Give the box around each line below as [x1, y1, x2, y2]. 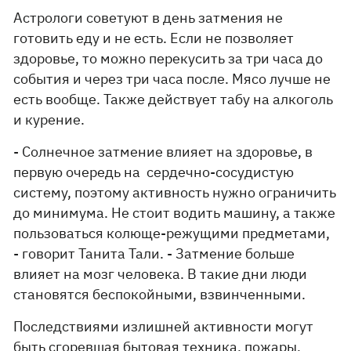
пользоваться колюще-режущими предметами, [13, 224, 331, 242]
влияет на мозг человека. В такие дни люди [13, 265, 308, 283]
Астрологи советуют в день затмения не [13, 9, 284, 27]
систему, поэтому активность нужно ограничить [13, 183, 337, 201]
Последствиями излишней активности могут [13, 317, 314, 335]
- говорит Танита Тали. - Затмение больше [13, 244, 295, 262]
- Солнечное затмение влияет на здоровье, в [13, 143, 313, 161]
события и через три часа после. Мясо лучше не [13, 70, 331, 88]
